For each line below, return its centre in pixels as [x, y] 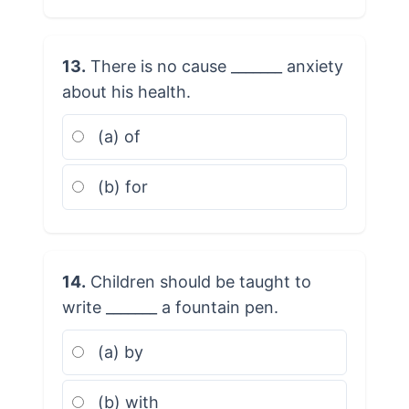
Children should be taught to [198, 281]
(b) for [120, 186]
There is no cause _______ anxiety [214, 66]
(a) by [118, 351]
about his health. [126, 91]
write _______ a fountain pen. [170, 307]
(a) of [116, 136]
